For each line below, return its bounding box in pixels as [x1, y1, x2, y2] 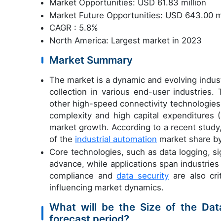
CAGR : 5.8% [49, 23, 98, 33]
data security [116, 170, 169, 181]
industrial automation [75, 134, 157, 144]
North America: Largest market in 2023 [49, 35, 202, 45]
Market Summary [49, 53, 133, 66]
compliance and [49, 170, 117, 181]
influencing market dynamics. [49, 182, 164, 192]
